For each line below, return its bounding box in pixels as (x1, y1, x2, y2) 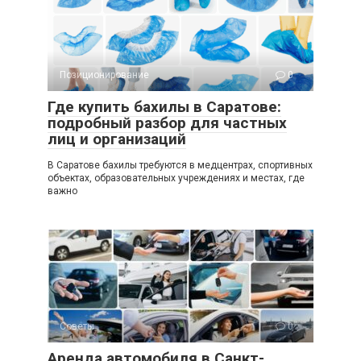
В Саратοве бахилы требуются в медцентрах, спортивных (48, 159, 313, 171)
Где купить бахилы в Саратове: (48, 97, 281, 116)
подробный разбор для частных (48, 113, 287, 132)
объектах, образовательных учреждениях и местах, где (48, 172, 305, 184)
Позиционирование (60, 68, 149, 81)
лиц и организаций (48, 129, 186, 148)
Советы (60, 320, 94, 332)
